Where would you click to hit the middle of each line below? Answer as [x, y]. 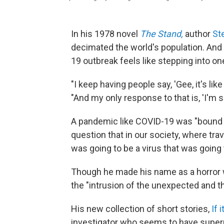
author [198, 34]
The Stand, [161, 34]
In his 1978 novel [105, 34]
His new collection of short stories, [141, 209]
